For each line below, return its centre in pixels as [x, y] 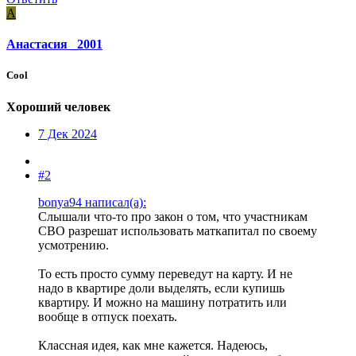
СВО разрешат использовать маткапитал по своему [178, 230]
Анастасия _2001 [54, 44]
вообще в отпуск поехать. [108, 316]
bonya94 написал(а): [92, 202]
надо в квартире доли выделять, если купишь [161, 288]
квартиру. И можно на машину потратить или [163, 302]
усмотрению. [74, 245]
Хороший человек [58, 106]
